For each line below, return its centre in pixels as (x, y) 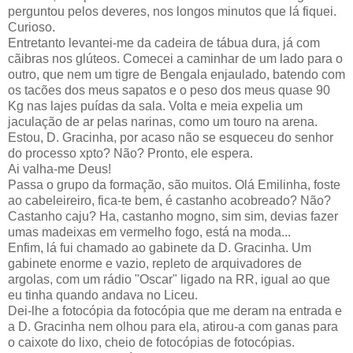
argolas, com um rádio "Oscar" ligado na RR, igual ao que (169, 279)
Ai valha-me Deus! (59, 169)
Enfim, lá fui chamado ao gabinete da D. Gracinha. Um (160, 247)
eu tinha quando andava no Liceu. (103, 295)
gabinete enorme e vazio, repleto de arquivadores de (155, 263)
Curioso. (32, 27)
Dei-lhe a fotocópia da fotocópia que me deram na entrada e (175, 310)
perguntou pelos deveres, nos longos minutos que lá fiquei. (172, 11)
